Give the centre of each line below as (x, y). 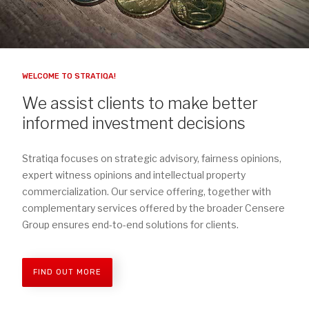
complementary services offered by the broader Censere (153, 208)
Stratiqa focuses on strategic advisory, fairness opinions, (152, 159)
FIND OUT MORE (67, 272)
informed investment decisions (134, 124)
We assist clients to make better (140, 104)
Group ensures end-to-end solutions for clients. (130, 225)
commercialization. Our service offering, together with (147, 192)
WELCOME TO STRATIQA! (69, 77)
